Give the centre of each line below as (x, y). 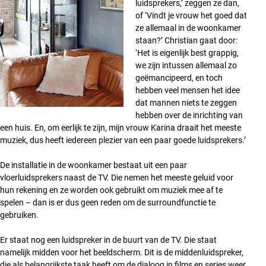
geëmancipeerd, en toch (179, 77)
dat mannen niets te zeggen (186, 102)
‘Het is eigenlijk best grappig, (187, 53)
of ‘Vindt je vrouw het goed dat (191, 15)
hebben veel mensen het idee (188, 90)
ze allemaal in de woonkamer (188, 28)
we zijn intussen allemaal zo (186, 65)
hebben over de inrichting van (189, 115)
